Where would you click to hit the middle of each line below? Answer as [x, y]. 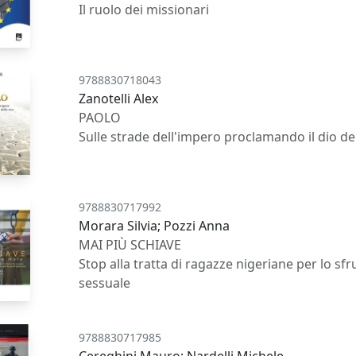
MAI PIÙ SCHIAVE [130, 244]
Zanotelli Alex [119, 99]
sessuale [105, 282]
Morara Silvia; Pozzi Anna [155, 225]
